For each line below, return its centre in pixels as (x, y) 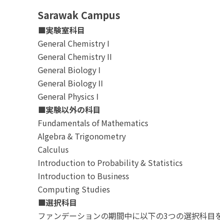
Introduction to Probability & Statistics (110, 163)
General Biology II (70, 83)
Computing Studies (74, 189)
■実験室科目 (61, 30)
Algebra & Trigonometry (82, 136)
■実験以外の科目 (69, 110)
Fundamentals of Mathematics (93, 123)
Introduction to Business (83, 176)
